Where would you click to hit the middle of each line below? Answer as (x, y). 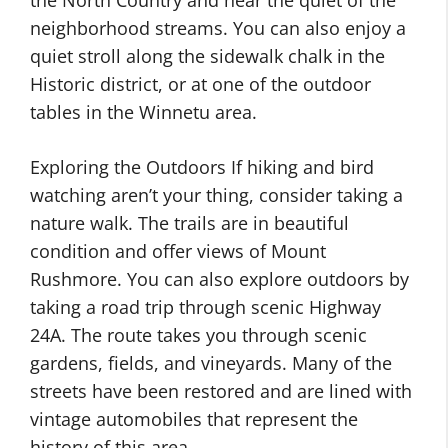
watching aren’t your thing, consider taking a (216, 195)
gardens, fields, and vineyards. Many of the (211, 363)
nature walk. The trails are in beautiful (189, 223)
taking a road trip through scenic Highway (205, 307)
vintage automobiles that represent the (194, 419)
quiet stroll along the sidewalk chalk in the (207, 56)
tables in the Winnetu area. (143, 112)
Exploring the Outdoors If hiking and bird (202, 167)
